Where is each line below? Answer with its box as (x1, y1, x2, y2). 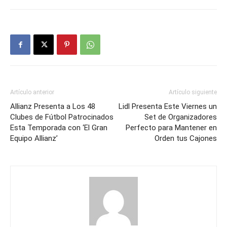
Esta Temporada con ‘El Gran (10, 123, 107, 132)
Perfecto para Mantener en (126, 123, 217, 132)
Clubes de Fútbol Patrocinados (10, 112, 113, 122)
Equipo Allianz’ (10, 134, 58, 143)
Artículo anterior (10, 89, 54, 96)
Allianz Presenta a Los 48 (10, 102, 95, 111)
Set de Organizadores (144, 112, 217, 122)
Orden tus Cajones (155, 134, 217, 143)
